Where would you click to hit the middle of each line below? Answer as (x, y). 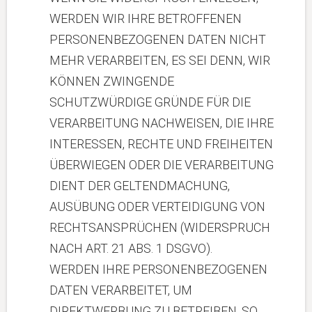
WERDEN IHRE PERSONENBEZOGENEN (158, 269)
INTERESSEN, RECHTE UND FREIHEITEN (161, 144)
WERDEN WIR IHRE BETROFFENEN (146, 18)
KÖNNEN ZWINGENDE (112, 81)
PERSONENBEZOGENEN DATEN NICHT (158, 39)
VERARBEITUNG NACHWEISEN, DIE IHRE (162, 123)
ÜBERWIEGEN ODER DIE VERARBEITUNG (162, 165)
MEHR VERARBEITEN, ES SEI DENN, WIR (160, 60)
